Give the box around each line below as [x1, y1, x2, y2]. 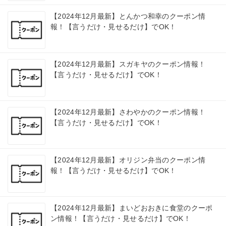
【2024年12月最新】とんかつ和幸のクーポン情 [50, 12, 206, 21]
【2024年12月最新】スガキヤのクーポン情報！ [50, 60, 206, 69]
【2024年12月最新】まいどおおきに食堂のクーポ [50, 204, 213, 212]
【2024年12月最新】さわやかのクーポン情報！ [50, 108, 206, 117]
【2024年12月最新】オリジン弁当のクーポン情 [50, 156, 206, 164]
